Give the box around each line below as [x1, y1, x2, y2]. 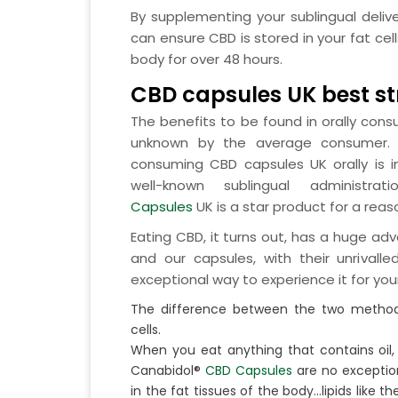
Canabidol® [131, 361, 205, 379]
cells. [131, 320, 161, 338]
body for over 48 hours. [131, 49, 283, 68]
